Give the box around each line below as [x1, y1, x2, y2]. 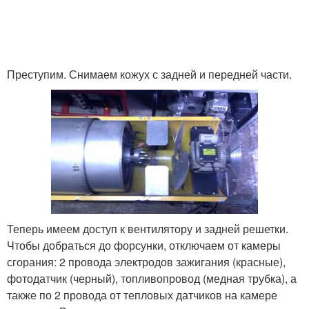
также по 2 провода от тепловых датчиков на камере [7, 286, 277, 303]
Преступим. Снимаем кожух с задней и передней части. [7, 66, 292, 83]
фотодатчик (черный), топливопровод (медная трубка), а [7, 270, 297, 286]
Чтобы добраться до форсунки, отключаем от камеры [7, 237, 281, 253]
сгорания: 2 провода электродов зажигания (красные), [7, 253, 286, 270]
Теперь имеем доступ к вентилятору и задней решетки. [7, 220, 288, 237]
